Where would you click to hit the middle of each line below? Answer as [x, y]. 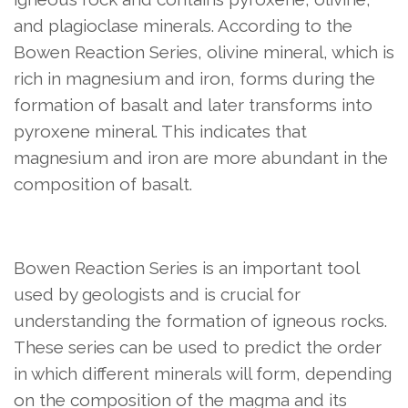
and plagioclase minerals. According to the [183, 26]
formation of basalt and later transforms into [193, 105]
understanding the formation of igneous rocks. [200, 321]
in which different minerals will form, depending [203, 374]
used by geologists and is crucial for [157, 295]
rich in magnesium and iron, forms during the [194, 79]
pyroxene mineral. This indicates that [160, 132]
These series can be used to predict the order [198, 347]
